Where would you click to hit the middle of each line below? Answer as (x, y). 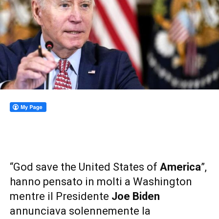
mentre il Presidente (61, 197)
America (180, 167)
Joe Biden (136, 197)
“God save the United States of (85, 167)
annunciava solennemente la (80, 211)
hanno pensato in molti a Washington (101, 182)
